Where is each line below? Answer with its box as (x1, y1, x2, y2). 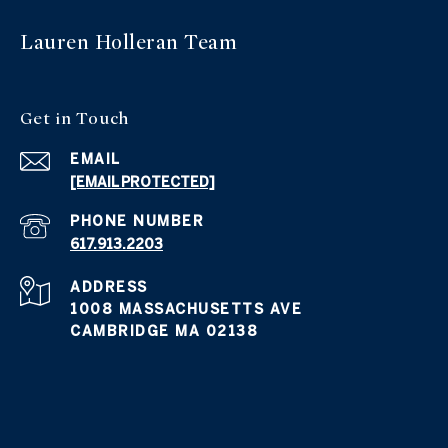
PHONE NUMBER (70, 213, 204, 230)
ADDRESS (70, 279, 148, 296)
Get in (20, 108, 77, 130)
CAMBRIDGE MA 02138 (70, 323, 258, 340)
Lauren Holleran (20, 30, 184, 56)
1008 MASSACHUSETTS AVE (70, 301, 302, 318)
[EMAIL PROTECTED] (70, 174, 215, 191)
